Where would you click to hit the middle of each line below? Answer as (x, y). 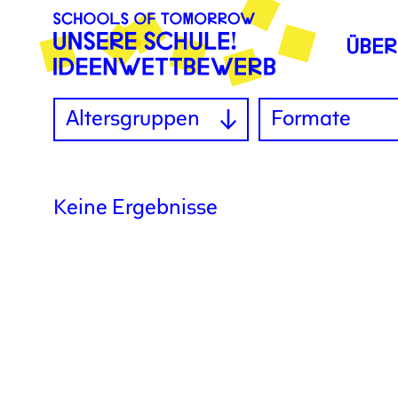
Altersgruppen (133, 120)
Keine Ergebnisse (135, 208)
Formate (311, 120)
